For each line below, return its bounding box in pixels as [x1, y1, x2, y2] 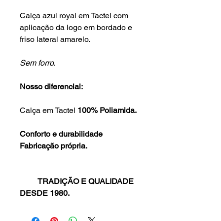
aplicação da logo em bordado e [20, 23, 132, 33]
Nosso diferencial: [20, 82, 85, 92]
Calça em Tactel [20, 106, 77, 115]
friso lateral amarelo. [20, 35, 90, 44]
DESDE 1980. [20, 188, 70, 198]
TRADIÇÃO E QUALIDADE [37, 177, 134, 186]
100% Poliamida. [77, 106, 137, 115]
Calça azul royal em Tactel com [20, 11, 128, 21]
